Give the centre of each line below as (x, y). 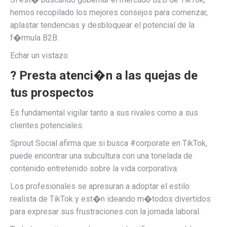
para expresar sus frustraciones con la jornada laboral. (105, 212)
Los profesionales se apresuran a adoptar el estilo (100, 186)
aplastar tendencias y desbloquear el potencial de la (102, 25)
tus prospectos (52, 93)
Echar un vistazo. (40, 55)
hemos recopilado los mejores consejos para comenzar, (109, 12)
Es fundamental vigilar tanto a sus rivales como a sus (104, 113)
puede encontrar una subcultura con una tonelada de (101, 156)
